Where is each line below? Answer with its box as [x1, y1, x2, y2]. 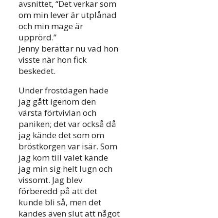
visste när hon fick [18, 54, 87, 65]
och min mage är [18, 20, 83, 32]
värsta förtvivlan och [18, 107, 96, 118]
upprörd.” [18, 31, 56, 43]
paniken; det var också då [18, 118, 116, 129]
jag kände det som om [18, 129, 104, 141]
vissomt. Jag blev [18, 174, 82, 185]
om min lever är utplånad [18, 9, 117, 20]
